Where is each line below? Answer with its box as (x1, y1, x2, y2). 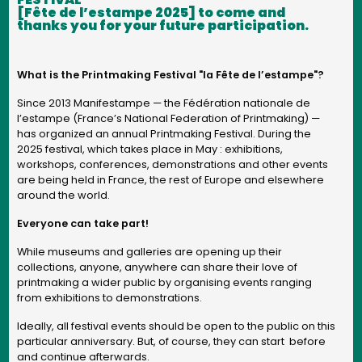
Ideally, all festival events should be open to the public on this (17, 318, 335, 333)
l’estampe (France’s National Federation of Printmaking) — (17, 111, 320, 125)
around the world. (17, 187, 110, 202)
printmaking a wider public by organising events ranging (17, 275, 312, 289)
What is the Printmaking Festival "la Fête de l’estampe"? (17, 67, 324, 82)
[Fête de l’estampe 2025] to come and (17, 2, 285, 22)
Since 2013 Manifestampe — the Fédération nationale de (17, 95, 310, 110)
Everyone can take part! (17, 216, 149, 230)
